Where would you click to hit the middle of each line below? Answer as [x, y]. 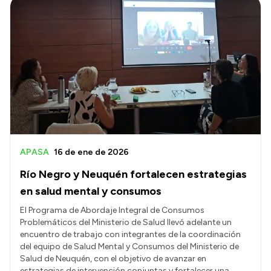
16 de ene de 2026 [91, 152]
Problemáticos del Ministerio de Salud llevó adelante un [126, 222]
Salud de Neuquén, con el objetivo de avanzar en [113, 258]
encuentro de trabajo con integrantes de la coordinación [130, 234]
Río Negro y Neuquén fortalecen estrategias [133, 174]
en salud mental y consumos [91, 191]
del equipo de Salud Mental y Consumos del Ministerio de [129, 246]
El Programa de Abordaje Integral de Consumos [112, 210]
